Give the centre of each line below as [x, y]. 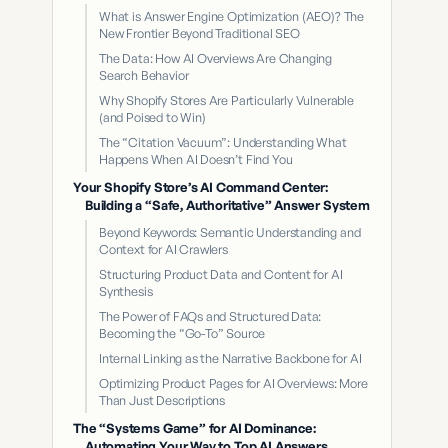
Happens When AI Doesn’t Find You [196, 159]
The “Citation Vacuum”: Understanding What [223, 142]
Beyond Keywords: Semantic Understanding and [230, 232]
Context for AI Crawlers [163, 249]
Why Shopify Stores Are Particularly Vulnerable [226, 100]
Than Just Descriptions [162, 400]
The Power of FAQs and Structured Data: [210, 316]
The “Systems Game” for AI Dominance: [194, 428]
